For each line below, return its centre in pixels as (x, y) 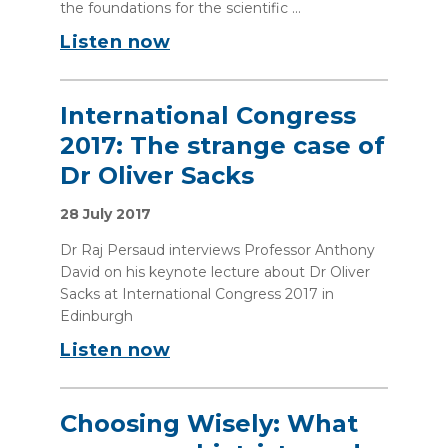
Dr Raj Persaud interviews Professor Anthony (217, 250)
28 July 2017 (105, 214)
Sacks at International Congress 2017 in (197, 294)
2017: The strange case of (222, 145)
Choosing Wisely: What (209, 423)
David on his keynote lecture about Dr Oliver (215, 272)
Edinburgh (96, 316)
